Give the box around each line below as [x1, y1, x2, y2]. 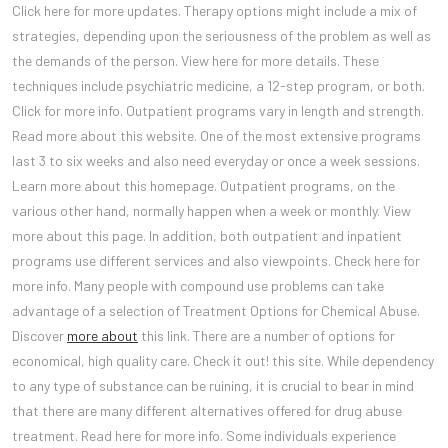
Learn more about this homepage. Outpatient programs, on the [12, 176, 395, 194]
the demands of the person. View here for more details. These [12, 51, 379, 69]
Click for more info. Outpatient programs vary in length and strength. [12, 101, 424, 119]
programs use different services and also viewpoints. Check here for [12, 251, 420, 269]
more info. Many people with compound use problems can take [12, 276, 384, 294]
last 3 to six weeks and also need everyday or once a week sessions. [12, 151, 420, 169]
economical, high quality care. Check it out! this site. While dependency [12, 351, 434, 369]
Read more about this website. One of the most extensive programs [12, 126, 421, 144]
